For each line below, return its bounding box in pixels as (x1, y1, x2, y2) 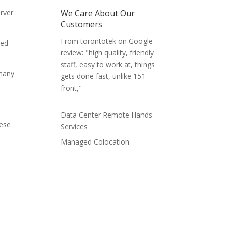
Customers (61, 19, 103, 31)
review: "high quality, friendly (61, 48, 154, 58)
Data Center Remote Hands (61, 110, 153, 120)
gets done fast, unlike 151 (61, 71, 146, 81)
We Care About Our (61, 8, 135, 19)
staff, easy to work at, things (61, 60, 155, 70)
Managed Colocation (61, 137, 130, 147)
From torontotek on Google (61, 36, 153, 46)
